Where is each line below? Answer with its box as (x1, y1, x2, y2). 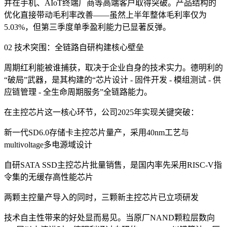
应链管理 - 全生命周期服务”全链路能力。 (4, 87, 152, 96)
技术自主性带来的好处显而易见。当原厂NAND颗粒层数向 (4, 213, 215, 222)
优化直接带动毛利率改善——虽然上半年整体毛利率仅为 (4, 10, 207, 19)
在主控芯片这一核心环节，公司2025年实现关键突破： (4, 107, 199, 117)
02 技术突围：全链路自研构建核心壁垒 (4, 43, 144, 52)
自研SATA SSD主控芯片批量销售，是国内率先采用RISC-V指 (4, 160, 222, 169)
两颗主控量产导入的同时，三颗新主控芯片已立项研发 (4, 193, 199, 202)
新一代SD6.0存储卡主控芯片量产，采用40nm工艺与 (4, 128, 189, 137)
